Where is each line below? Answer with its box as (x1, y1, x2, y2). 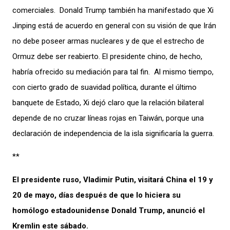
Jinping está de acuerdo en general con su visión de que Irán (12, 21, 216, 30)
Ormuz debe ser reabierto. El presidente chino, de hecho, (12, 51, 202, 61)
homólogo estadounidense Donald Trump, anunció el (12, 205, 205, 215)
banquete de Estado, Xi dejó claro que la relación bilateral (12, 98, 204, 107)
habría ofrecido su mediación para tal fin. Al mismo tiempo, (12, 67, 214, 76)
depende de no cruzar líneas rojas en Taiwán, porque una (12, 113, 204, 123)
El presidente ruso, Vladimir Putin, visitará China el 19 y (12, 175, 213, 184)
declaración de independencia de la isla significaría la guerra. (12, 128, 214, 138)
